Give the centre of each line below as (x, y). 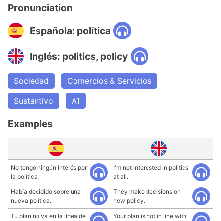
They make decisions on (147, 192)
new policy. (129, 201)
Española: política (70, 30)
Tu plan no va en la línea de (48, 216)
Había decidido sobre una (46, 192)
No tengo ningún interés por (49, 167)
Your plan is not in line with (150, 216)
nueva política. (31, 201)
